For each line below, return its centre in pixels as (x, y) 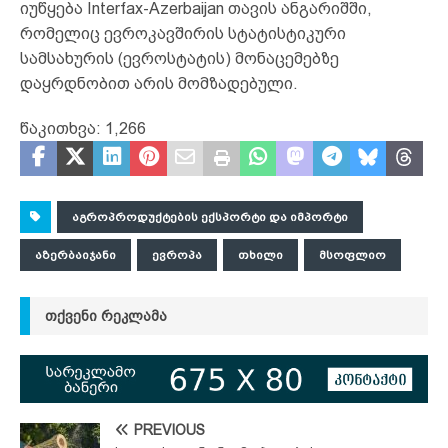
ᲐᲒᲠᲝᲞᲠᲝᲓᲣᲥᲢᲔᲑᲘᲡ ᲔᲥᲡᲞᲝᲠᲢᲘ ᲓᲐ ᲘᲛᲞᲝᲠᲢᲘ (210, 216)
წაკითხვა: (60, 128)
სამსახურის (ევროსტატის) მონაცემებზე (179, 58)
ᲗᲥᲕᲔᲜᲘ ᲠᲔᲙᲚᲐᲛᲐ (106, 315)
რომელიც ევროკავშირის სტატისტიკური (183, 33)
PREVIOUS (169, 430)
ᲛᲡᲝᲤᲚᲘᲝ (352, 254)
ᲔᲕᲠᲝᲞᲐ (177, 254)
